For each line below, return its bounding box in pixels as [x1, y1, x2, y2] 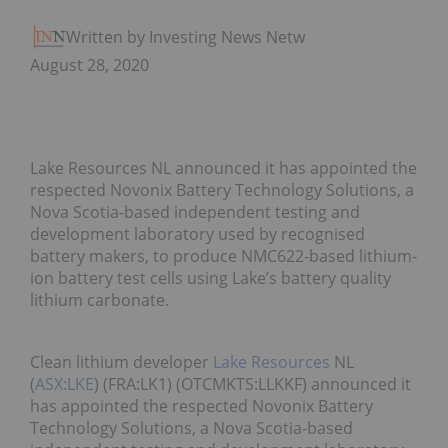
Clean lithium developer [30, 351, 213, 374]
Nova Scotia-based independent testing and [30, 201, 360, 224]
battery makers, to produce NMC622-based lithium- [30, 245, 417, 268]
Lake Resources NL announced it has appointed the [30, 157, 417, 180]
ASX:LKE [35, 373, 94, 396]
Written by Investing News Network [66, 26, 330, 49]
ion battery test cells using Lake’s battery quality [30, 267, 391, 290]
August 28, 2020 [30, 54, 149, 77]
